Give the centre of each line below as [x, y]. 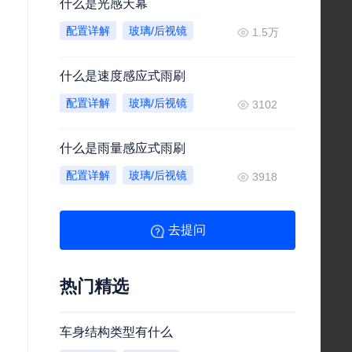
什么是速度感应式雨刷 [123, 76]
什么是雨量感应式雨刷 [123, 148]
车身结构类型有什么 [116, 332]
